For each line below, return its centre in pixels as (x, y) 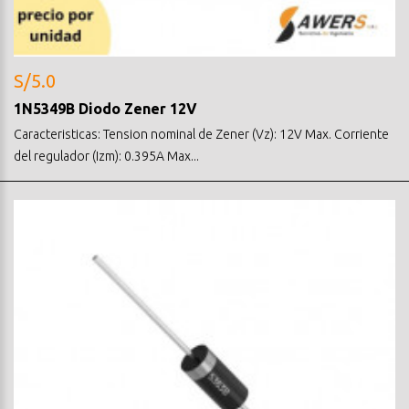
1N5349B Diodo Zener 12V (105, 108)
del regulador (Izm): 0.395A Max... (106, 156)
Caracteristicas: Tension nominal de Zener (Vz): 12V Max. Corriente (201, 134)
